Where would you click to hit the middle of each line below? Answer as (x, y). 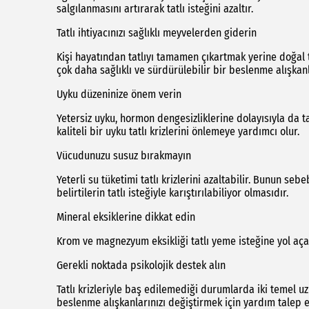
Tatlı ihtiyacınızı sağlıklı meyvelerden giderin (157, 33)
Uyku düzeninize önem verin (119, 94)
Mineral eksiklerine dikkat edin (126, 217)
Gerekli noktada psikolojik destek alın (141, 266)
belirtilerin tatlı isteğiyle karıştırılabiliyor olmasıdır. (172, 193)
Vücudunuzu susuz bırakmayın (124, 156)
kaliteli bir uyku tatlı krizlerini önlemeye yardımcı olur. (178, 132)
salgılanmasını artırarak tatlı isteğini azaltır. (155, 9)
